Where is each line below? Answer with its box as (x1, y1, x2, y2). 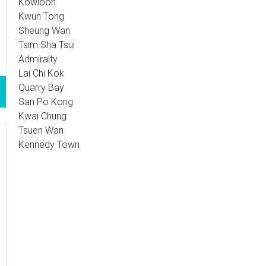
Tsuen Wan (18, 125, 64, 136)
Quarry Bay (18, 82, 64, 93)
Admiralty (18, 53, 58, 65)
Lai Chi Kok (18, 68, 64, 79)
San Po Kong (18, 96, 73, 107)
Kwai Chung (18, 110, 66, 122)
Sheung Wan (18, 25, 70, 36)
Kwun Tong (18, 11, 64, 22)
